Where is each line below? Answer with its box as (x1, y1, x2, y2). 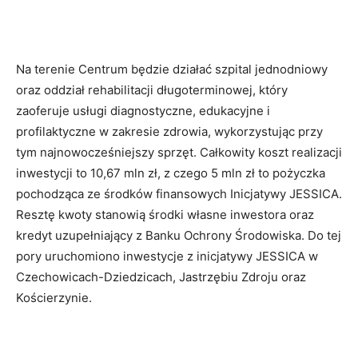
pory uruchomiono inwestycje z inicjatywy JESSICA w (16, 248, 318, 264)
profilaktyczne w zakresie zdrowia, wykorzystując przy (16, 123, 323, 139)
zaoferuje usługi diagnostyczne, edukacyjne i (16, 102, 270, 118)
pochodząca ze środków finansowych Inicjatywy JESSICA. (16, 185, 342, 201)
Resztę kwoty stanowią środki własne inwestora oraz (16, 206, 314, 222)
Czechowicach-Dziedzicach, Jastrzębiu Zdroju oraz (16, 268, 306, 284)
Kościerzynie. (16, 289, 92, 305)
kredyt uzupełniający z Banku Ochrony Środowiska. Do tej (16, 227, 341, 243)
